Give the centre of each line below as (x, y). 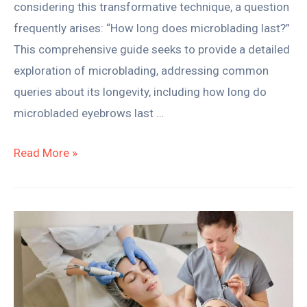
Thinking (35, 221)
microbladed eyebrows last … (89, 113)
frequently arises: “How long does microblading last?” (152, 28)
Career (30, 285)
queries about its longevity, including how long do (140, 92)
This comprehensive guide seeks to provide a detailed (152, 50)
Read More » (46, 153)
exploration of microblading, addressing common (141, 71)
